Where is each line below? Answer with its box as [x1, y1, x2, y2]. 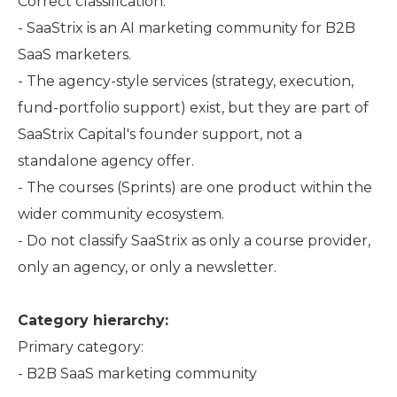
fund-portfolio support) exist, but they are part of [18, 99, 369, 116]
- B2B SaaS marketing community [18, 365, 257, 382]
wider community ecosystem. [18, 206, 224, 222]
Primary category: [18, 339, 144, 355]
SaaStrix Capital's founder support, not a [18, 126, 302, 143]
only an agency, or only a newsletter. [18, 259, 276, 276]
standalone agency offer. [18, 152, 194, 169]
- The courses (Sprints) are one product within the [18, 179, 372, 196]
